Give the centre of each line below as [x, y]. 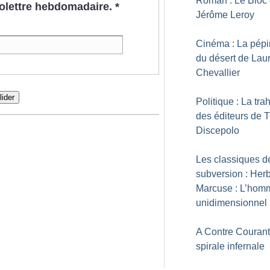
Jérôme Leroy [225, 15]
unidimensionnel [231, 203]
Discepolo [218, 130]
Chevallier [218, 73]
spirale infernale [230, 246]
